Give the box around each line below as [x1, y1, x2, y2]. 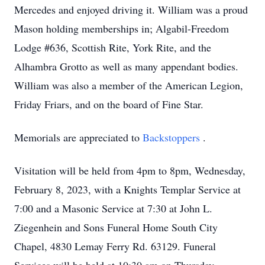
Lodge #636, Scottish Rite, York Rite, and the [14, 40, 211, 54]
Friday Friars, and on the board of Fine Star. [14, 97, 203, 111]
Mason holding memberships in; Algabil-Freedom [14, 21, 229, 35]
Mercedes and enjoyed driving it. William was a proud [14, 2, 248, 17]
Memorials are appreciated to [14, 130, 143, 144]
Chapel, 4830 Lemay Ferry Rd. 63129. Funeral [14, 239, 216, 253]
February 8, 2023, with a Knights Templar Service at [14, 182, 241, 196]
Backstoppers [143, 130, 203, 144]
